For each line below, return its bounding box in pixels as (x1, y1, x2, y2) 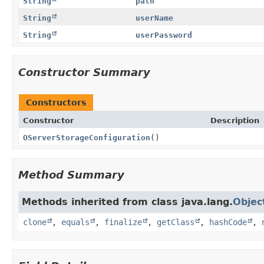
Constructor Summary (18, 65, 150, 78)
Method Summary (18, 168, 124, 181)
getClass (157, 217, 194, 227)
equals (61, 217, 90, 227)
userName (135, 13, 173, 22)
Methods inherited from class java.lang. (22, 196, 233, 207)
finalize (104, 217, 142, 227)
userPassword (135, 30, 192, 39)
